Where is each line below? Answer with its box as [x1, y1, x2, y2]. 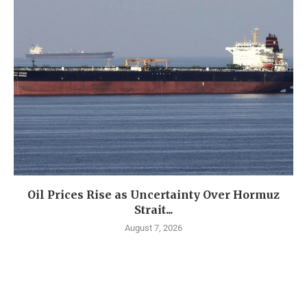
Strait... [134, 203, 173, 217]
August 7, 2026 [125, 223, 182, 234]
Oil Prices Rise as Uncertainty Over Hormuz [27, 188, 280, 202]
